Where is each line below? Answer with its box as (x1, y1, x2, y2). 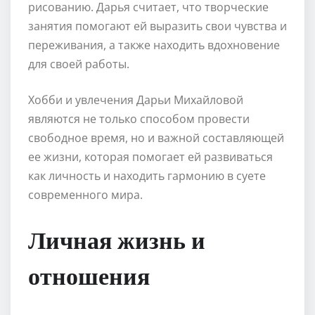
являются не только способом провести (28, 110, 250, 127)
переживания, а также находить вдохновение (28, 37, 280, 53)
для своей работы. (28, 56, 129, 72)
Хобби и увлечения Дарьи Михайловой (28, 91, 243, 108)
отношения (28, 259, 150, 290)
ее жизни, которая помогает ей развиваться (28, 148, 273, 165)
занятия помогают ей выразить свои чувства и (28, 18, 287, 34)
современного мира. (28, 186, 143, 202)
